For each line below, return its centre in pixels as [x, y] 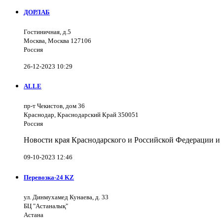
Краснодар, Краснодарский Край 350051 [81, 115]
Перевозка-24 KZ [49, 177]
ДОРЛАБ [37, 12]
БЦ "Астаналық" [46, 206]
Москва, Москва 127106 [57, 41]
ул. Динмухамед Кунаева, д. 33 [66, 197]
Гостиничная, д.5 [47, 32]
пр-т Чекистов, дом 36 [54, 106]
